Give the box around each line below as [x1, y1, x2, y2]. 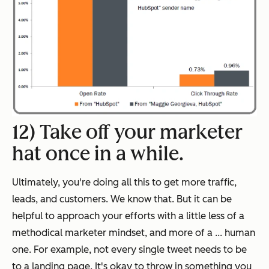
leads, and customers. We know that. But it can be [12, 193, 232, 205]
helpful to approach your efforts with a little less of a [12, 210, 244, 222]
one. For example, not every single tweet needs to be [12, 243, 247, 255]
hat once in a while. [12, 142, 184, 165]
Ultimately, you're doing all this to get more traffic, [12, 176, 237, 188]
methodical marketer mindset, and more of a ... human [12, 226, 255, 238]
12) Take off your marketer [12, 120, 243, 144]
